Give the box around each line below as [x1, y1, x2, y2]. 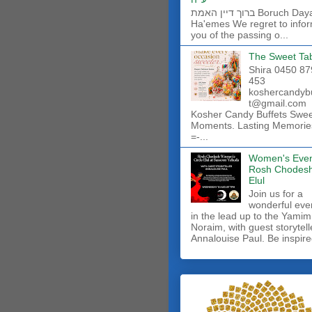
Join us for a [248, 187, 303, 199]
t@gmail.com [248, 97, 306, 109]
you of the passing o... [191, 29, 288, 41]
